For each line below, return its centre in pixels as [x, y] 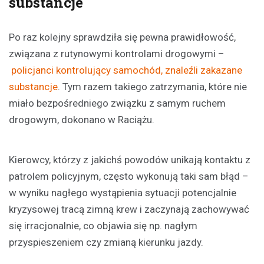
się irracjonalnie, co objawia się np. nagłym [103, 225]
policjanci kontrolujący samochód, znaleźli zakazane [127, 70]
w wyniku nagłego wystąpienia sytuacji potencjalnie [123, 192]
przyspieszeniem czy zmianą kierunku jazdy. [106, 242]
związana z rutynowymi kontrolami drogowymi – [117, 53]
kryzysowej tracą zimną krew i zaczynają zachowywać [129, 209]
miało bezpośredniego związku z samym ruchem [117, 103]
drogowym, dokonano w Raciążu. [82, 119]
